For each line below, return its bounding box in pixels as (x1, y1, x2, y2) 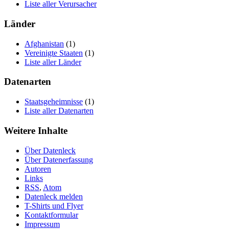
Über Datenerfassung (25, 155, 93, 164)
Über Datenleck (25, 146, 76, 155)
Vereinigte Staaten (25, 48, 83, 57)
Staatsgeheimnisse (25, 97, 83, 106)
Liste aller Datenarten (25, 106, 94, 116)
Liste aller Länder (25, 57, 81, 66)
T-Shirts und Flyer (25, 201, 83, 210)
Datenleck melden (25, 192, 83, 201)
